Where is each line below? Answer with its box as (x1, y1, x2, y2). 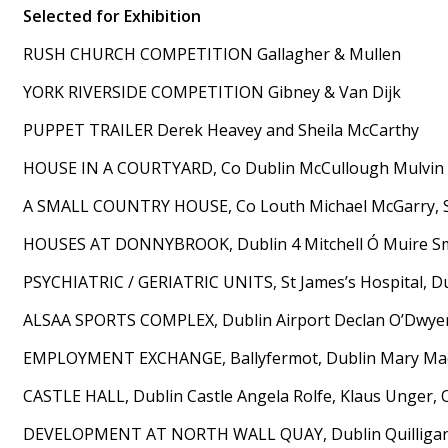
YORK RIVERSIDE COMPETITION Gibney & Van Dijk (23, 80, 401, 103)
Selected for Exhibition (23, 4, 205, 27)
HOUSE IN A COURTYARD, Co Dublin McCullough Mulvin (23, 156, 444, 179)
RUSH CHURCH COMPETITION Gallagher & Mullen (23, 42, 401, 65)
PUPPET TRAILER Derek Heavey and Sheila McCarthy (23, 118, 419, 141)
